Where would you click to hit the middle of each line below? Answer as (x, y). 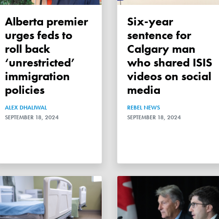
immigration (37, 76)
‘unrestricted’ (40, 62)
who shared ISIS (170, 62)
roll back (28, 48)
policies (25, 89)
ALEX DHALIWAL (26, 107)
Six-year (130, 21)
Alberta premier (9, 21)
